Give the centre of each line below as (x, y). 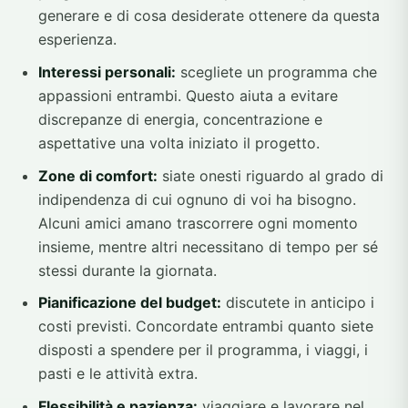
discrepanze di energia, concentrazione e (180, 119)
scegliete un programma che (276, 71)
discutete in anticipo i (298, 303)
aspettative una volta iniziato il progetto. (179, 143)
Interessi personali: (107, 71)
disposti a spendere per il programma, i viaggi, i (203, 350)
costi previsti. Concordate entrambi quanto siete (206, 326)
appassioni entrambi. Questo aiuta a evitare (188, 95)
